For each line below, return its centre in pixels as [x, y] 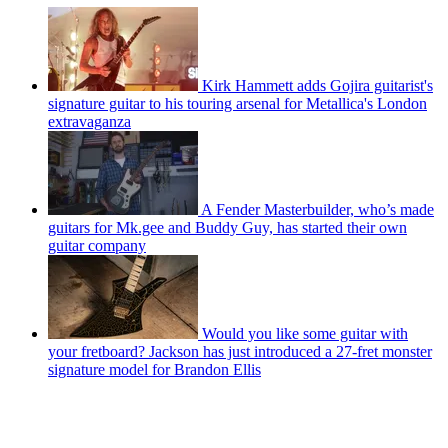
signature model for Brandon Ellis [154, 370]
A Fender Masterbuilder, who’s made [317, 210]
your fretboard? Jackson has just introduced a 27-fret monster [240, 352]
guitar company [97, 246]
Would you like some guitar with [305, 334]
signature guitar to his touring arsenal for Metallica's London [237, 104]
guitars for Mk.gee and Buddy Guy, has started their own [227, 228]
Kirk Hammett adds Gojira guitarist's [317, 86]
